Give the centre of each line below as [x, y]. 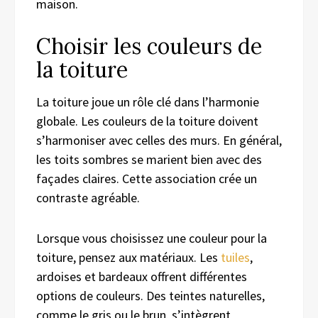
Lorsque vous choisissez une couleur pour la [152, 238]
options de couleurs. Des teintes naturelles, [150, 296]
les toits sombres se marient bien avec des [149, 160]
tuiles [235, 258]
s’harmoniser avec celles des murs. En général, [159, 141]
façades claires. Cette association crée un [147, 179]
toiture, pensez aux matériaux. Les [128, 258]
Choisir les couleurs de [149, 46]
